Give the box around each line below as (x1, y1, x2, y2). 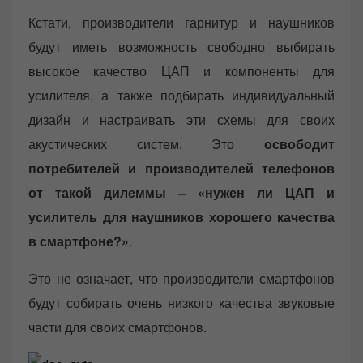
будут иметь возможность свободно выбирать (28, 37, 335, 57)
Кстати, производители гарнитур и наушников (28, 13, 335, 32)
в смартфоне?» (28, 232, 129, 251)
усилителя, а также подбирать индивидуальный (28, 86, 335, 105)
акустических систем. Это (28, 135, 264, 154)
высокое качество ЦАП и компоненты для (28, 62, 335, 81)
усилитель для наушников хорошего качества (28, 207, 335, 227)
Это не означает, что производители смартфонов (28, 269, 335, 288)
